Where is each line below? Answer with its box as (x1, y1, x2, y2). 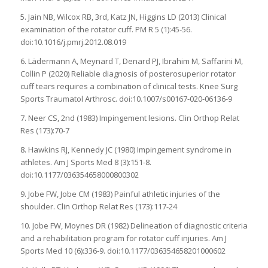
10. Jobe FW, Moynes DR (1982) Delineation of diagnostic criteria (20, 220, 248, 231)
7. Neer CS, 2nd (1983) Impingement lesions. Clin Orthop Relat (20, 112, 239, 123)
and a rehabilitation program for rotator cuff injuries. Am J (20, 232, 227, 243)
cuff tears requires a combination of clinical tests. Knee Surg (20, 80, 237, 92)
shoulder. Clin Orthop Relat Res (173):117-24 (20, 200, 177, 212)
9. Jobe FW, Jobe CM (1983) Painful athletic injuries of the (20, 188, 220, 199)
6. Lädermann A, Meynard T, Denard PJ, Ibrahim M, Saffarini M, (20, 55, 243, 66)
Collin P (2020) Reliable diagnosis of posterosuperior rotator (20, 68, 236, 79)
